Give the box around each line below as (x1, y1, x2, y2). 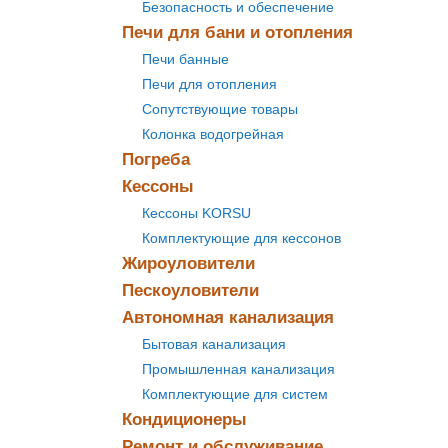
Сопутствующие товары (142, 101, 298, 117)
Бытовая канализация (142, 336, 286, 352)
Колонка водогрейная (142, 126, 284, 142)
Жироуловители (122, 254, 255, 273)
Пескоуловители (122, 281, 259, 300)
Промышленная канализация (142, 361, 335, 377)
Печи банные (142, 51, 229, 67)
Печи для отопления (142, 76, 277, 92)
